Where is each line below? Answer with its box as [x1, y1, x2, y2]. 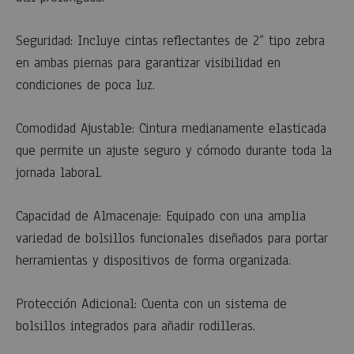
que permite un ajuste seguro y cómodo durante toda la [16, 141, 332, 160]
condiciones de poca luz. [16, 76, 155, 94]
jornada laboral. [16, 164, 102, 182]
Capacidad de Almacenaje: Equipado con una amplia [16, 207, 306, 225]
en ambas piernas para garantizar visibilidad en [16, 54, 281, 72]
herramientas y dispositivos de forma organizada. [16, 251, 291, 269]
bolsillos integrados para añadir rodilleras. [16, 317, 255, 335]
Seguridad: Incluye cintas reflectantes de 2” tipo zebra [16, 32, 325, 50]
